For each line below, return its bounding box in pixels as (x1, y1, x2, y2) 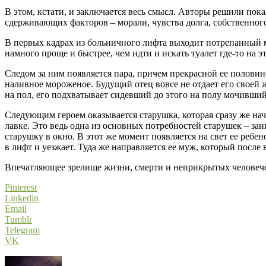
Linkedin (5, 192, 39, 203)
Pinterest (5, 182, 37, 192)
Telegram (5, 224, 40, 235)
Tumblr (5, 214, 32, 224)
